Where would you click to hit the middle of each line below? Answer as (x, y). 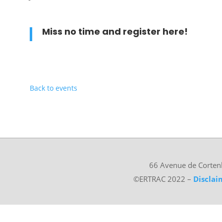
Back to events (54, 88)
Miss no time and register (101, 31)
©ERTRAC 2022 (160, 179)
